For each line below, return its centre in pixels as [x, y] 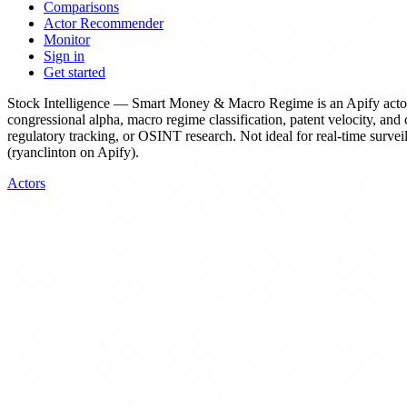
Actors [26, 183]
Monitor [67, 40]
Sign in [64, 56]
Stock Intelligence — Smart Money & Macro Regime [160, 103]
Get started [74, 72]
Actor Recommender [104, 23]
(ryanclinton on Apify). [73, 152]
